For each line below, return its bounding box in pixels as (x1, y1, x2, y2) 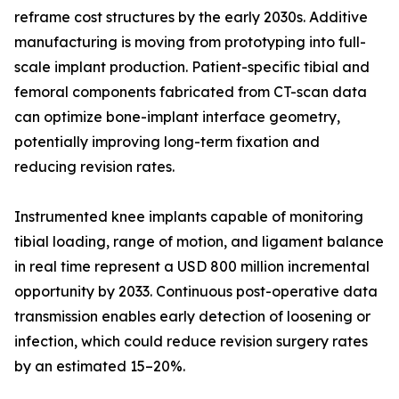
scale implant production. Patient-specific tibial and (14, 58, 370, 77)
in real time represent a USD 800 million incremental (14, 257, 370, 276)
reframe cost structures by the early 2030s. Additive (14, 8, 368, 27)
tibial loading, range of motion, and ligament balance (14, 232, 384, 251)
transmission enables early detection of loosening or (14, 307, 370, 326)
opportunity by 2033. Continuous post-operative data (14, 282, 378, 301)
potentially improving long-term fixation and (14, 133, 320, 151)
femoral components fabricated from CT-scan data (14, 83, 367, 102)
